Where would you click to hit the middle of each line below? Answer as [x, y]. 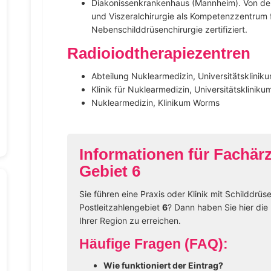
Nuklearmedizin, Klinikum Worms [155, 103]
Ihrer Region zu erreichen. [130, 220]
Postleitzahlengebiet [120, 207]
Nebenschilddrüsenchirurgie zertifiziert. [169, 29]
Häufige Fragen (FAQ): [153, 244]
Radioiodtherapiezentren [158, 53]
